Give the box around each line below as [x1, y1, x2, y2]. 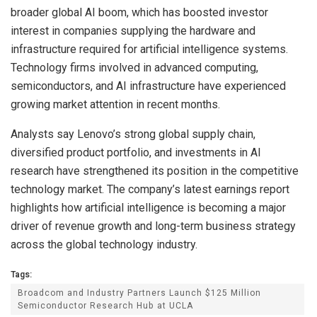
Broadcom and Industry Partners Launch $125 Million [18, 286, 261, 299]
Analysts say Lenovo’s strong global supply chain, [11, 127, 255, 141]
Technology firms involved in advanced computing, [11, 60, 258, 74]
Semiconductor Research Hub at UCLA [18, 299, 193, 312]
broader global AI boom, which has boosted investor [11, 5, 268, 19]
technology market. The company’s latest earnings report [11, 182, 289, 196]
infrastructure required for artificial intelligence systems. [11, 42, 288, 56]
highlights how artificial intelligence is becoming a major [11, 200, 286, 214]
